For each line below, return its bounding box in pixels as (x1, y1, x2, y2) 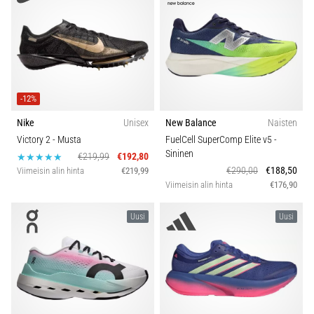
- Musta (53, 134, 81, 146)
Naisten (268, 117, 297, 130)
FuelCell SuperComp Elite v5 (165, 134, 274, 146)
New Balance (165, 117, 217, 130)
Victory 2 (17, 134, 53, 146)
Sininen (165, 148, 193, 161)
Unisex (123, 117, 149, 130)
